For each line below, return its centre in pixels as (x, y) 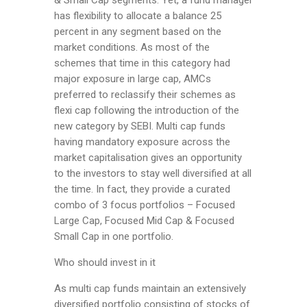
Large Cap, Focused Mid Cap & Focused (144, 221)
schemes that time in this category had (142, 63)
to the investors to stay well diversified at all (153, 174)
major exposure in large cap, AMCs (133, 79)
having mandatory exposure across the (142, 142)
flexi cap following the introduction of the (147, 111)
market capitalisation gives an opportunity (148, 158)
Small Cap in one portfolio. (114, 237)
